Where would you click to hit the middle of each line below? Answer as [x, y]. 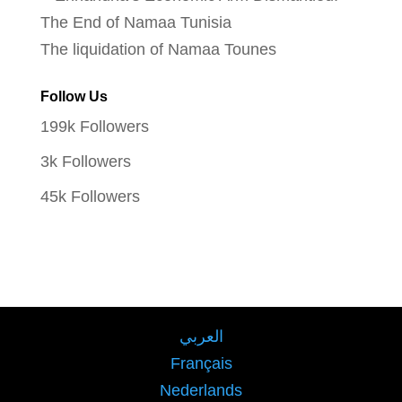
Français [201, 363]
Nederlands [201, 390]
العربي [201, 336]
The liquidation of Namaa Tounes [158, 49]
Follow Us [74, 96]
